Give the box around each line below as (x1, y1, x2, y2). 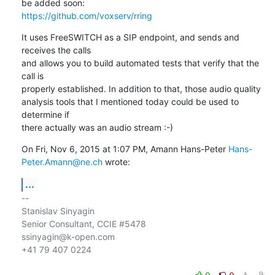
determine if (21, 109, 69, 120)
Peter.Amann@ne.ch (21, 156, 103, 167)
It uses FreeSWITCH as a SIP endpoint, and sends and (21, 31, 239, 42)
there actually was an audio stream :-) (21, 122, 173, 133)
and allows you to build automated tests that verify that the (21, 57, 259, 68)
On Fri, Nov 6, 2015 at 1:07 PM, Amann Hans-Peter (21, 143, 228, 154)
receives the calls (21, 44, 91, 55)
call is (21, 70, 44, 81)
